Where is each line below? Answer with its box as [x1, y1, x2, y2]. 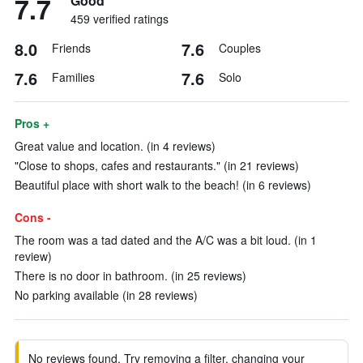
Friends [52, 40, 91, 56]
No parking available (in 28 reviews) [15, 287, 198, 303]
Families [52, 69, 95, 85]
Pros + [15, 115, 49, 131]
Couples [219, 40, 261, 56]
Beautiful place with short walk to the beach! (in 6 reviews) [15, 177, 311, 193]
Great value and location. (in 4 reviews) [15, 138, 216, 154]
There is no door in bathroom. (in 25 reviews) [15, 267, 246, 284]
